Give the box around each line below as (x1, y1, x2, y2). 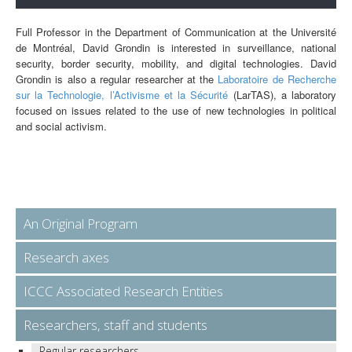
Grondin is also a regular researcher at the (16, 71, 218, 87)
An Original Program (24, 214, 137, 233)
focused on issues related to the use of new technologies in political (16, 103, 336, 119)
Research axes (24, 248, 109, 267)
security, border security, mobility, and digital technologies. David (16, 56, 336, 71)
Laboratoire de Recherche (218, 71, 337, 87)
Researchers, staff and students (24, 316, 207, 335)
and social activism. (16, 119, 107, 134)
